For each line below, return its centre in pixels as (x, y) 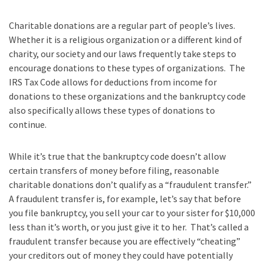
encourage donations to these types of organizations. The (127, 67)
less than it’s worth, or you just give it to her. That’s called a (129, 227)
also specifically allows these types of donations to (112, 110)
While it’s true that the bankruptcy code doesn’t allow (117, 156)
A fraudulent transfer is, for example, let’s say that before (125, 198)
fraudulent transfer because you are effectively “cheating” (125, 241)
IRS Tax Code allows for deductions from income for (113, 82)
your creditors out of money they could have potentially (121, 255)
